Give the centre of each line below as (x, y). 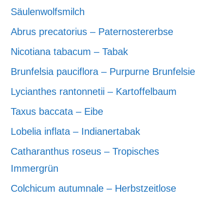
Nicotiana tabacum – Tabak (70, 51)
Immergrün (35, 168)
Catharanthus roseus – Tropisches (85, 151)
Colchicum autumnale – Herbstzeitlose (94, 188)
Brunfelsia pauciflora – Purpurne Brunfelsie (103, 71)
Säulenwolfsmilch (48, 11)
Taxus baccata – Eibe (57, 111)
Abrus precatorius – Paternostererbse (92, 31)
